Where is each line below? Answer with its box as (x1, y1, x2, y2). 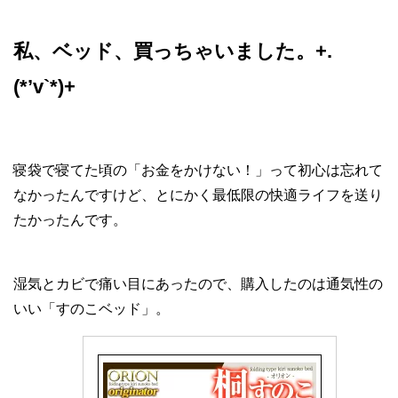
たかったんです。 (13, 211, 127, 227)
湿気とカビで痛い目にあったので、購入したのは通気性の (13, 275, 383, 291)
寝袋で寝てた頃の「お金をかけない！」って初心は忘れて (13, 162, 383, 178)
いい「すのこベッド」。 (13, 300, 170, 316)
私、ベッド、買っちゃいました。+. (13, 39, 332, 62)
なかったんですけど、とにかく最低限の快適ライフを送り (13, 187, 383, 203)
